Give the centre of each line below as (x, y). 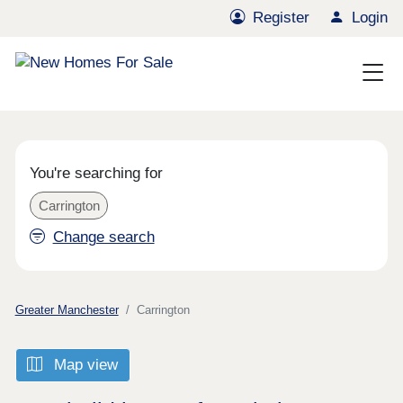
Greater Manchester (67, 309)
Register (282, 18)
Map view (84, 365)
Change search (103, 237)
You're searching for (97, 174)
